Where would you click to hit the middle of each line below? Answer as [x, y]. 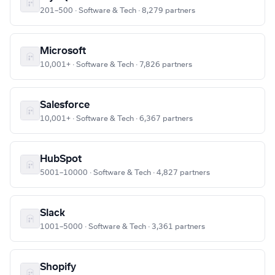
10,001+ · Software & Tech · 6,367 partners [116, 119]
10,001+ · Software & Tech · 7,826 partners [116, 65]
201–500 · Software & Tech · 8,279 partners [118, 11]
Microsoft [63, 51]
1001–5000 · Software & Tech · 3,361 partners [122, 227]
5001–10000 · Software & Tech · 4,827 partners [125, 173]
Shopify [58, 267]
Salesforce [65, 105]
